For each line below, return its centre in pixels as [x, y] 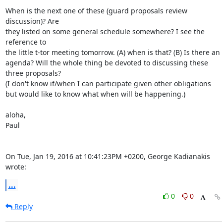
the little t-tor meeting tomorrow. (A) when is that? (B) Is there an [112, 52]
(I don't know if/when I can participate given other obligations [108, 83]
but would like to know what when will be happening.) [95, 94]
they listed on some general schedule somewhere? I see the [105, 31]
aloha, [15, 115]
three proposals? [33, 73]
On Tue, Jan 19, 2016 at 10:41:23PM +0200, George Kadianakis [108, 156]
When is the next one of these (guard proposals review [96, 11]
